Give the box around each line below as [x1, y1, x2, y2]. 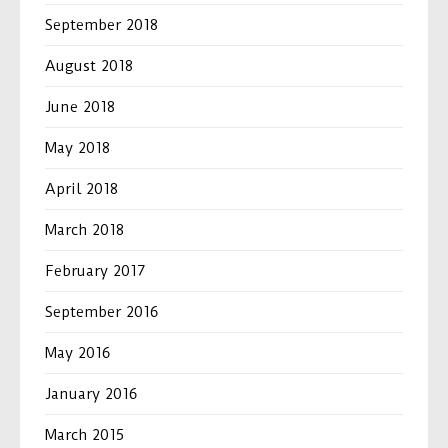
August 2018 [45, 57, 133, 76]
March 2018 [45, 221, 124, 240]
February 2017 [45, 262, 145, 281]
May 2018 [45, 139, 110, 158]
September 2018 [45, 16, 158, 35]
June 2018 [45, 98, 115, 117]
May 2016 [45, 344, 110, 363]
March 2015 [45, 426, 124, 445]
